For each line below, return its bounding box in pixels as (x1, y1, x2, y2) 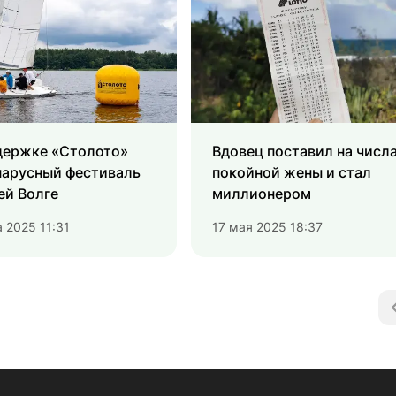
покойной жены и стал (212, 164, 371, 182)
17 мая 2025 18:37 (212, 219, 323, 235)
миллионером (212, 185, 311, 203)
